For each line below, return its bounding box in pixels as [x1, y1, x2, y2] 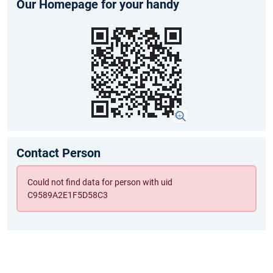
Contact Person [16, 146, 101, 161]
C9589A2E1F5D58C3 [27, 190, 108, 200]
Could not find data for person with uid [27, 177, 172, 187]
